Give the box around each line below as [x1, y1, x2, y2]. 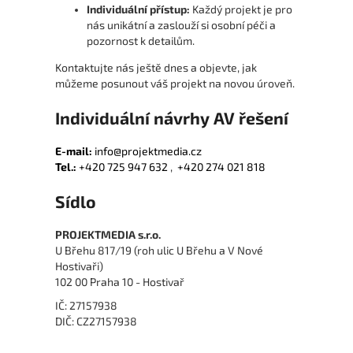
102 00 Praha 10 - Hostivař [55, 275, 184, 289]
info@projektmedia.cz [95, 144, 202, 158]
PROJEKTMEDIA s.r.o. [55, 228, 161, 242]
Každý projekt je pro [190, 2, 292, 17]
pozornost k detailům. [87, 34, 195, 48]
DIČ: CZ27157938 [55, 314, 137, 329]
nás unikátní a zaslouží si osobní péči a [87, 18, 276, 32]
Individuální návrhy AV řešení [55, 108, 288, 128]
